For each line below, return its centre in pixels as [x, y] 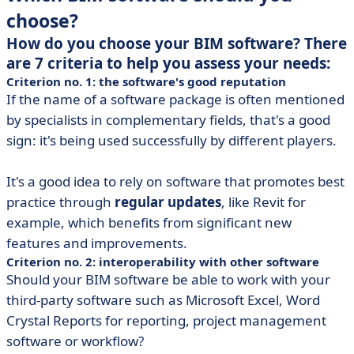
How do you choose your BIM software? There [177, 43]
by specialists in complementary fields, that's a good [168, 120]
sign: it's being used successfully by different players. [171, 140]
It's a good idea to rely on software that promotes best [175, 181]
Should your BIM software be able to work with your [168, 279]
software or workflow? [75, 341]
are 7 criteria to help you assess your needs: [168, 63]
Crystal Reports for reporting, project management [166, 320]
